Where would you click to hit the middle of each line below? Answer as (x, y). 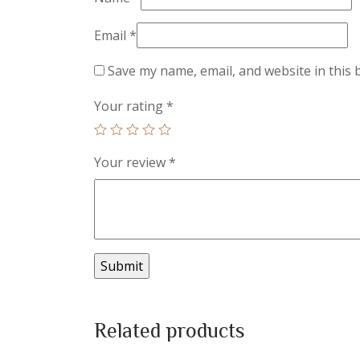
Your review (131, 162)
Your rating (130, 106)
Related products (170, 329)
